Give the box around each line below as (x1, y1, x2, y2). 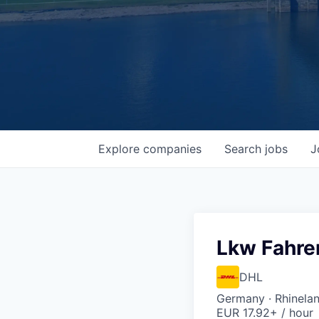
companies (143, 142, 202, 157)
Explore (98, 142, 143, 157)
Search (224, 142, 265, 157)
